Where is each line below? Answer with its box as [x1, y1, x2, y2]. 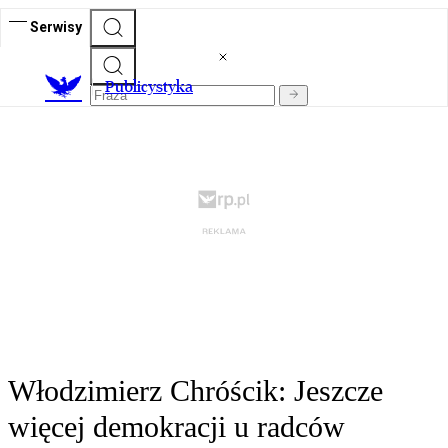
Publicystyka [105, 77, 193, 97]
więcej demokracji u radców [8, 410, 345, 444]
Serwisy [30, 18, 82, 35]
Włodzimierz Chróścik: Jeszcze [8, 374, 383, 408]
